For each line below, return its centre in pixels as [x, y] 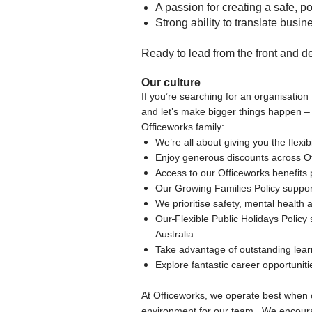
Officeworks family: [183, 126]
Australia [174, 234]
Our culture [171, 82]
